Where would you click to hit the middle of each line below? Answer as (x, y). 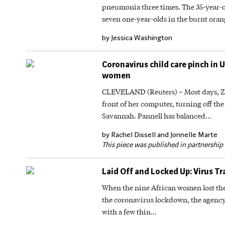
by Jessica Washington (137, 38)
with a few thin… (129, 211)
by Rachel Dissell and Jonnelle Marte (160, 135)
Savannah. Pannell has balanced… (157, 116)
